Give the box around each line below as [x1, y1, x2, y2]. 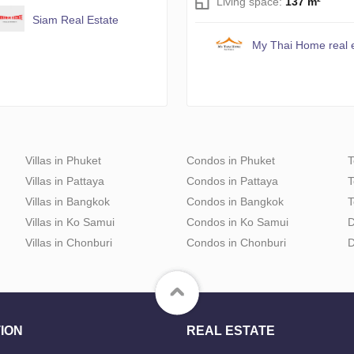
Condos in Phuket [186, 154, 275, 168]
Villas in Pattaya [25, 175, 104, 188]
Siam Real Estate [32, 13, 119, 27]
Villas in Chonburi [25, 236, 112, 250]
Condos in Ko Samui [186, 216, 288, 229]
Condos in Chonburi [186, 236, 286, 250]
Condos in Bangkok [186, 195, 284, 209]
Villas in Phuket [25, 154, 101, 168]
